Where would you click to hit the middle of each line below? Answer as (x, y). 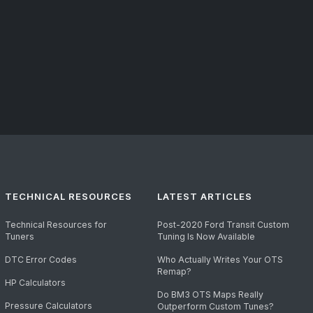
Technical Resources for (56, 225)
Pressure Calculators (48, 306)
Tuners (19, 237)
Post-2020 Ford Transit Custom (224, 225)
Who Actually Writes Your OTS (220, 260)
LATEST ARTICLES (205, 197)
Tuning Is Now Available (206, 237)
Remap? (175, 272)
